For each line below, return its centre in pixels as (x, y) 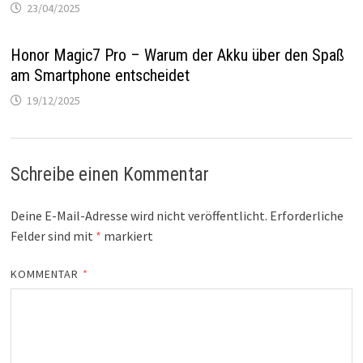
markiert (127, 236)
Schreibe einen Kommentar (109, 175)
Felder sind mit (53, 236)
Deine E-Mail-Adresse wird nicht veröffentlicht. (139, 216)
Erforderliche (306, 216)
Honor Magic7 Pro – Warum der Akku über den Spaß (177, 56)
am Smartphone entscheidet (100, 76)
